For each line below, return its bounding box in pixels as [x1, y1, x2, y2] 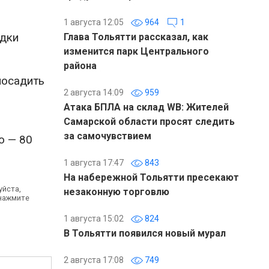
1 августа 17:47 [64, 158, 124, 168]
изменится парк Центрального [64, 46, 209, 57]
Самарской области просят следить [64, 116, 235, 127]
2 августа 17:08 [64, 255, 124, 265]
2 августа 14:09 [64, 88, 124, 97]
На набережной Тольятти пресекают [64, 172, 239, 183]
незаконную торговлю [64, 186, 169, 198]
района [64, 60, 97, 71]
